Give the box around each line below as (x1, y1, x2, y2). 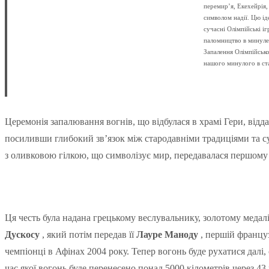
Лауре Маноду (136, 229, 198, 240)
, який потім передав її (40, 229, 136, 240)
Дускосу (5, 229, 40, 240)
